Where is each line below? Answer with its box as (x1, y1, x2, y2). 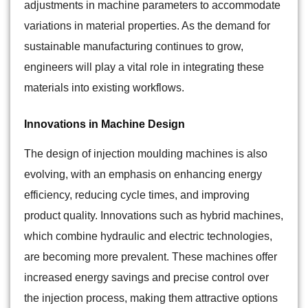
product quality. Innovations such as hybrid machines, (24, 210, 283, 222)
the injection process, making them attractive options (24, 292, 278, 305)
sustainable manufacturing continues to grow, (24, 41, 243, 53)
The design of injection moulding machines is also (24, 148, 267, 160)
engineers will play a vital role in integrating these (24, 61, 264, 74)
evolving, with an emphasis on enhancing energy (24, 168, 262, 181)
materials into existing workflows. (24, 82, 184, 94)
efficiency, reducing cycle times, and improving (24, 189, 250, 201)
